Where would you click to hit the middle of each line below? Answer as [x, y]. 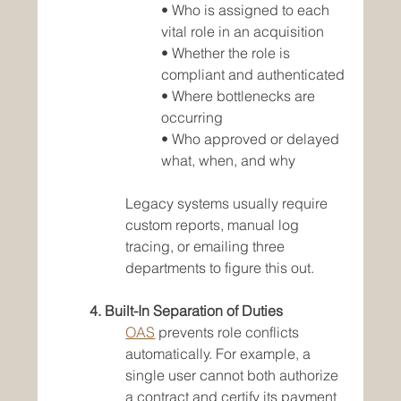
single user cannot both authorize [234, 375]
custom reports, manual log [214, 225]
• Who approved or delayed [252, 139]
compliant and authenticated [253, 75]
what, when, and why [229, 161]
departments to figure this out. [220, 268]
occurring [192, 118]
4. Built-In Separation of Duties [187, 311]
